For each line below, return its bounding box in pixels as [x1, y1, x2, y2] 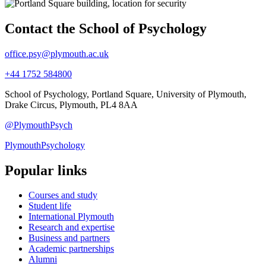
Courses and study [28, 190, 97, 201]
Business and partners [28, 233, 110, 243]
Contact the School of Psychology [5, 20, 207, 36]
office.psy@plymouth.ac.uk [5, 48, 109, 59]
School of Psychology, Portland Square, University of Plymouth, [5, 88, 246, 99]
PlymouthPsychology [5, 140, 85, 150]
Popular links [5, 162, 87, 178]
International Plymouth [28, 211, 114, 222]
